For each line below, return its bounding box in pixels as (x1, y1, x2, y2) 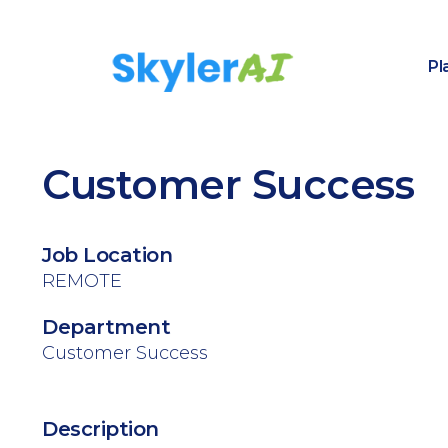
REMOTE (42, 270, 122, 292)
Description (42, 417, 159, 441)
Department (42, 315, 170, 339)
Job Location (42, 243, 172, 267)
